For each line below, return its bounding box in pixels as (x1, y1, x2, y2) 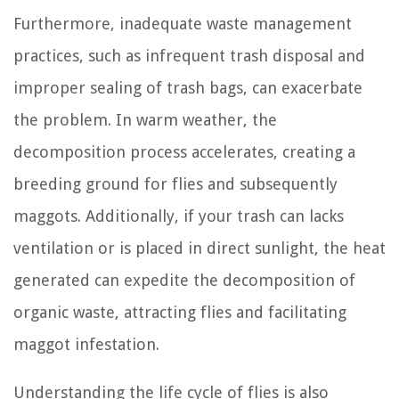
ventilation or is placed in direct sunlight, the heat (13, 239, 386, 258)
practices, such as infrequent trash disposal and (13, 46, 365, 66)
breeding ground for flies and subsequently (13, 175, 338, 194)
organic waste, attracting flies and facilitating (13, 303, 346, 322)
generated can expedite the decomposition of (13, 271, 355, 290)
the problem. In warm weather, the (13, 110, 277, 130)
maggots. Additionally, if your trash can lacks (13, 207, 344, 226)
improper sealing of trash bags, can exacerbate (13, 78, 362, 98)
